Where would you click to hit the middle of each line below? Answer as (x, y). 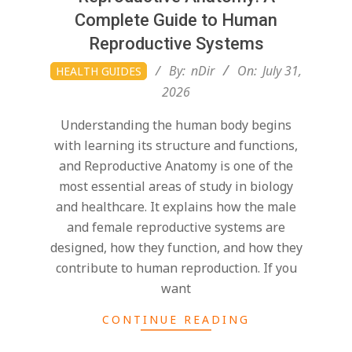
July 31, (282, 71)
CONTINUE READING (176, 320)
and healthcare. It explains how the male (176, 207)
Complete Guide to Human (176, 20)
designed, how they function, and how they (176, 248)
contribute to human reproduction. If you (176, 268)
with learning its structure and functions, (176, 146)
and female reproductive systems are (176, 227)
